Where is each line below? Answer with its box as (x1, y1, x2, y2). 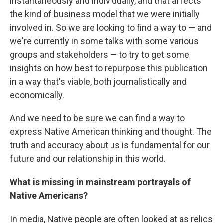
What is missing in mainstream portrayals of (10, 177, 191, 187)
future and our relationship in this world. (10, 153, 166, 164)
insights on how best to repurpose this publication (10, 63, 208, 73)
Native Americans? (10, 190, 88, 201)
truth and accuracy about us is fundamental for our (10, 140, 210, 150)
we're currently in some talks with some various (10, 36, 199, 46)
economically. (10, 90, 64, 100)
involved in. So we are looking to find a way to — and (10, 22, 212, 33)
